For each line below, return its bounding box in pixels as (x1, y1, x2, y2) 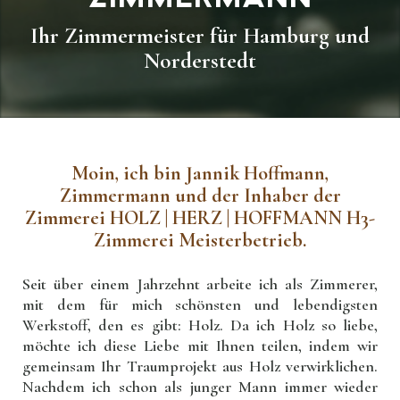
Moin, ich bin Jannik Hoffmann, (71, 162, 329, 185)
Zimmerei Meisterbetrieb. (94, 229, 306, 252)
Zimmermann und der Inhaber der (59, 184, 341, 207)
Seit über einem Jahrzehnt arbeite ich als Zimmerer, (22, 274, 378, 294)
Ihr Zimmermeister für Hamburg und (30, 22, 370, 49)
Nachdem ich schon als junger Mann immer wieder (22, 377, 378, 396)
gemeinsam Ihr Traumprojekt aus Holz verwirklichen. (22, 356, 378, 376)
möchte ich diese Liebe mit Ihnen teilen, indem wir (22, 336, 378, 355)
